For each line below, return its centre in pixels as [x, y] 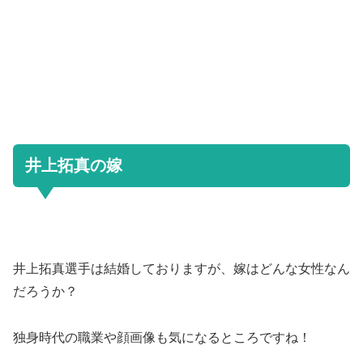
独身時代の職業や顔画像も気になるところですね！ [162, 337]
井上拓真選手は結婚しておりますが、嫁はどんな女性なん [181, 269]
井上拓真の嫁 [74, 166]
